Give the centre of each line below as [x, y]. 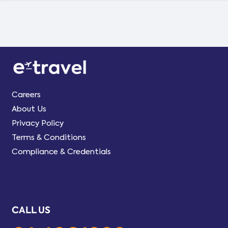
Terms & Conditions [49, 137]
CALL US [31, 210]
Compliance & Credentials [61, 151]
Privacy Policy [37, 123]
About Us [29, 109]
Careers [26, 94]
